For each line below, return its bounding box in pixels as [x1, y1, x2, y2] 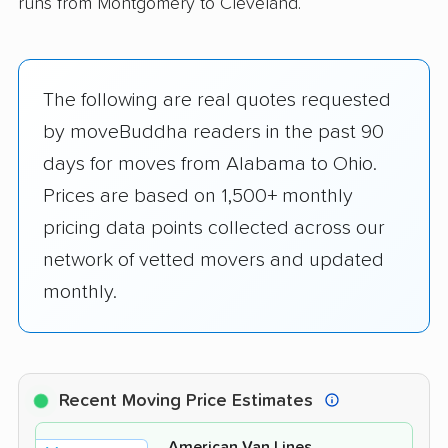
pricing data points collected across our [43, 218, 385, 239]
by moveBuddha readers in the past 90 [43, 122, 384, 143]
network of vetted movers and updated [43, 250, 384, 271]
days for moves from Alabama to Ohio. [43, 154, 377, 175]
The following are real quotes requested [43, 90, 391, 111]
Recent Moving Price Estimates [59, 392, 318, 411]
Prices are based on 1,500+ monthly [43, 186, 353, 207]
